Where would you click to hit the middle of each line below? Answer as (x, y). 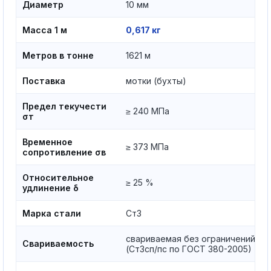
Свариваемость (58, 243)
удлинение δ (51, 188)
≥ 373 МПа (147, 147)
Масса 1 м (45, 30)
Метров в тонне (58, 55)
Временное (47, 142)
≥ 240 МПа (148, 111)
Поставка (44, 81)
